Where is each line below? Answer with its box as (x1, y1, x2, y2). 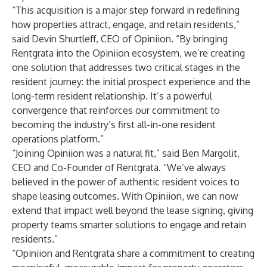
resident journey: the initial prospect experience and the (12, 76, 250, 88)
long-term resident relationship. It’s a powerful (12, 90, 212, 102)
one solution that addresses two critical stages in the (12, 61, 240, 73)
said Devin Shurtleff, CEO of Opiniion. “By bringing (12, 33, 228, 45)
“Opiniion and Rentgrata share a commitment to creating (12, 247, 254, 259)
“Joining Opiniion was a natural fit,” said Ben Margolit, (12, 147, 240, 159)
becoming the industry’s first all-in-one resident (12, 119, 216, 131)
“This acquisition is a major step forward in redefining (12, 4, 240, 16)
